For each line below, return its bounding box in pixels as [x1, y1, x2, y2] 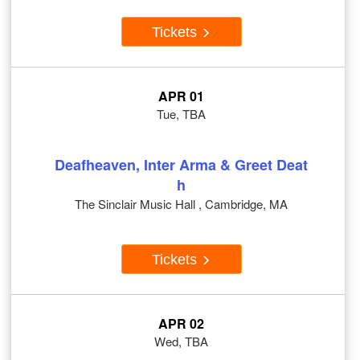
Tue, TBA [157, 105, 206, 123]
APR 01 [158, 87, 204, 106]
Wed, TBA [154, 333, 208, 350]
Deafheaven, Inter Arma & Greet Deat [55, 154, 308, 176]
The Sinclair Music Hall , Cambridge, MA [75, 195, 288, 213]
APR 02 [158, 314, 204, 333]
